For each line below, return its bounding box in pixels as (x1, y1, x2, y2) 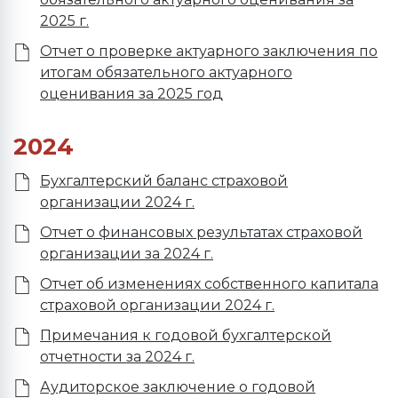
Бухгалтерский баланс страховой (40, 172, 288, 189)
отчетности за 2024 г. (40, 348, 195, 365)
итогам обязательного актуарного (40, 64, 292, 81)
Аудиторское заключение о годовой (40, 378, 315, 395)
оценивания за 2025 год (40, 85, 223, 102)
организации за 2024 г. (40, 245, 213, 262)
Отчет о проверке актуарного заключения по (40, 43, 378, 60)
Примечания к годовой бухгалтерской (40, 327, 331, 344)
